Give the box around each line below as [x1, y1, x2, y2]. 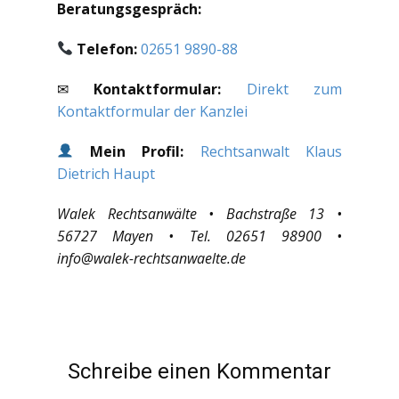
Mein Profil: [89, 141, 184, 161]
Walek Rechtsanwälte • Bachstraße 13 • [57, 203, 342, 224]
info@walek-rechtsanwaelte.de [57, 248, 246, 268]
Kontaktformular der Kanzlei [57, 101, 248, 121]
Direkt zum [246, 78, 343, 99]
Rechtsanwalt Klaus [199, 141, 343, 161]
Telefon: [77, 38, 138, 59]
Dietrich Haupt [57, 163, 155, 183]
